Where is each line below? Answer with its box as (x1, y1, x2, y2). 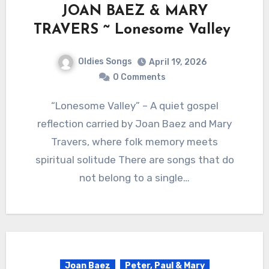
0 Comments (113, 72, 166, 83)
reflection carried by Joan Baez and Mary (37, 118, 232, 130)
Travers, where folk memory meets (51, 136, 218, 148)
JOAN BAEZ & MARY (61, 4, 208, 19)
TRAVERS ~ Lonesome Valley (34, 23, 235, 38)
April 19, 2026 (149, 57, 207, 68)
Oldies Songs (78, 56, 132, 67)
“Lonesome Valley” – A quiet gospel (50, 100, 61, 112)
